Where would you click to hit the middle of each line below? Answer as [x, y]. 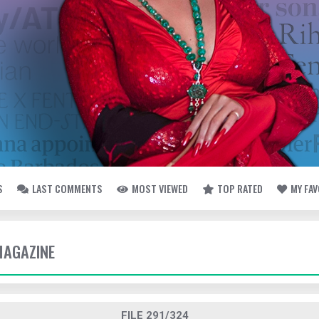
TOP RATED [240, 188]
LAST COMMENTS [67, 188]
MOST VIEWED [160, 188]
